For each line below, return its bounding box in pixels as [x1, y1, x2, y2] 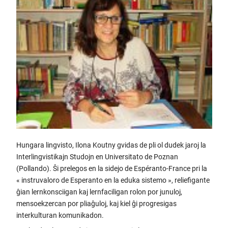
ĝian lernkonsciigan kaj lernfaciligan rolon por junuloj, [16, 187, 182, 196]
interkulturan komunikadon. [16, 211, 104, 219]
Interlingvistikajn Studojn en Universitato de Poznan [16, 152, 178, 161]
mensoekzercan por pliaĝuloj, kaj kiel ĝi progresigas [16, 199, 177, 208]
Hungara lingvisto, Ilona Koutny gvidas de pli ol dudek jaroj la [16, 140, 206, 149]
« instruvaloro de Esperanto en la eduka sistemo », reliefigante [16, 176, 210, 184]
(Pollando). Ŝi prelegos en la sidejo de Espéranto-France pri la [16, 164, 207, 173]
